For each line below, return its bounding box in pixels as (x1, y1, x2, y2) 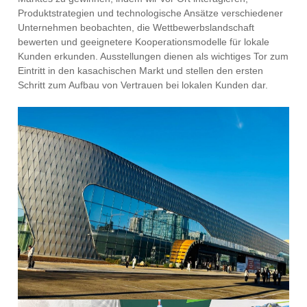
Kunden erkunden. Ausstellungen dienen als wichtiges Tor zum (18, 50, 289, 62)
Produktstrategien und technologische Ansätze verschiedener (18, 7, 284, 19)
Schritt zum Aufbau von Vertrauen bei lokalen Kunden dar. (18, 79, 269, 90)
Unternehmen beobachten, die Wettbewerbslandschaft (18, 21, 255, 33)
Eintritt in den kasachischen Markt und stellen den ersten (18, 64, 264, 76)
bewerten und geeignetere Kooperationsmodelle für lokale (18, 36, 270, 47)
